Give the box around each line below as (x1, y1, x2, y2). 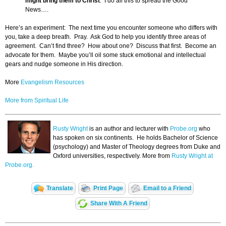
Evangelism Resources (21, 79, 84, 86)
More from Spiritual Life (5, 97, 69, 104)
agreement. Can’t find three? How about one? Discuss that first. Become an (5, 42, 216, 50)
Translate (46, 185, 73, 192)
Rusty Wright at (172, 152, 213, 160)
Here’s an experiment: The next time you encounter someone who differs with (5, 24, 217, 32)
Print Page (93, 185, 123, 192)
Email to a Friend (143, 185, 191, 192)
